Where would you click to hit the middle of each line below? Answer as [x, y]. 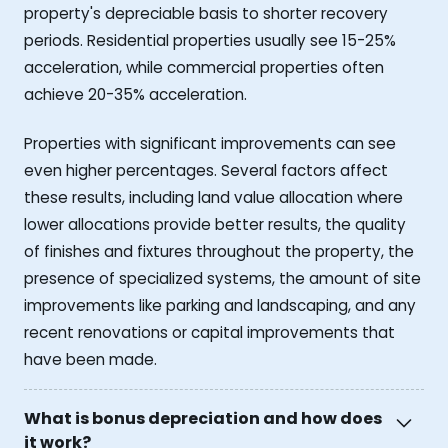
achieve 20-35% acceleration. [135, 95]
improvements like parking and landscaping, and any [220, 306]
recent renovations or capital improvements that [209, 333]
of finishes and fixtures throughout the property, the [219, 252]
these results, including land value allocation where [213, 198]
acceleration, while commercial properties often [204, 68]
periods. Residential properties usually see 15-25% [210, 41]
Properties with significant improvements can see [210, 144]
